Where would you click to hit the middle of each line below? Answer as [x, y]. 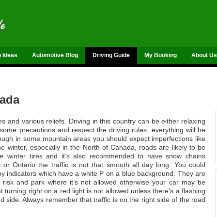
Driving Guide [111, 55]
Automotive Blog [55, 55]
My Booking [161, 55]
